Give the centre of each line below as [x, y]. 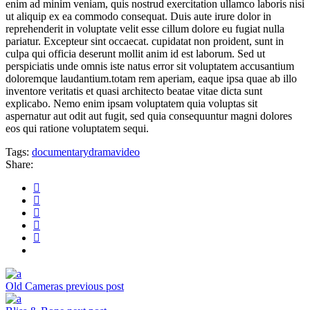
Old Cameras [36, 286]
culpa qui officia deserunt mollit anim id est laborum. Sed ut [135, 53]
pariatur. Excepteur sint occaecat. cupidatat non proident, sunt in [145, 41]
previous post [95, 286]
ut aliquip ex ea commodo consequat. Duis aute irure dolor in [138, 16]
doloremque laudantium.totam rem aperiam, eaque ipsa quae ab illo [151, 78]
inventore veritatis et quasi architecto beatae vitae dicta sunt [134, 91]
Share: [19, 164]
